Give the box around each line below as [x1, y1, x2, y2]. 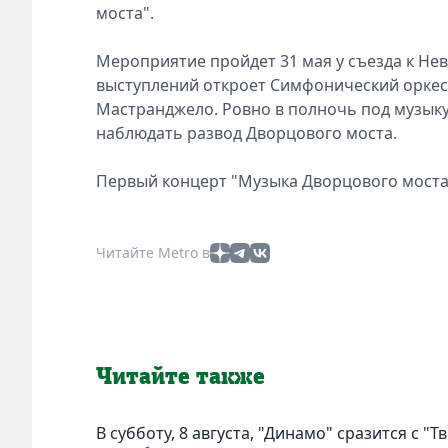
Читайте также [96, 364, 265, 389]
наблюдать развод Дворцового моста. [96, 121, 397, 144]
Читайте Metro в [96, 242, 210, 262]
